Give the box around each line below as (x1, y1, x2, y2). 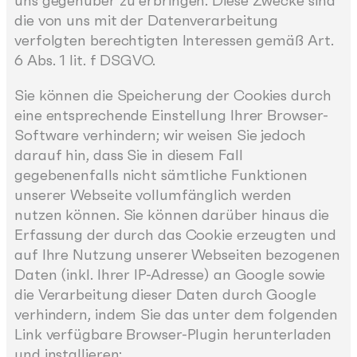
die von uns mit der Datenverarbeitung (14, 11, 279, 30)
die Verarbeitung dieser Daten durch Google (14, 284, 316, 304)
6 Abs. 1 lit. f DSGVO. (14, 51, 155, 70)
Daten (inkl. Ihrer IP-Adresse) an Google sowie (14, 265, 326, 284)
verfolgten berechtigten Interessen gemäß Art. (14, 31, 334, 50)
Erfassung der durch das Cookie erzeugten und (14, 225, 336, 244)
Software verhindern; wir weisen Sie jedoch (14, 125, 306, 144)
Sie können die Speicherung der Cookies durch (14, 85, 331, 104)
